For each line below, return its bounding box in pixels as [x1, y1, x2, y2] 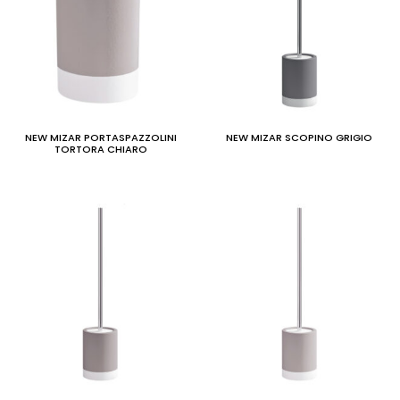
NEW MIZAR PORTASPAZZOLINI [24, 130, 177, 146]
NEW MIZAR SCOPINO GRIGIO [226, 130, 373, 146]
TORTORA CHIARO [54, 142, 147, 157]
